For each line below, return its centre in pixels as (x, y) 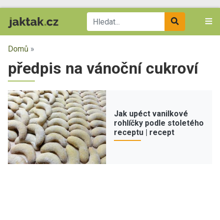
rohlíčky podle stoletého (159, 123)
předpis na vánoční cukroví (103, 68)
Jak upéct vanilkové (151, 113)
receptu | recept (144, 132)
